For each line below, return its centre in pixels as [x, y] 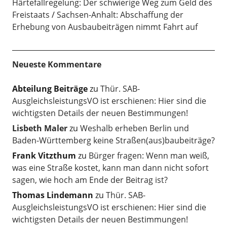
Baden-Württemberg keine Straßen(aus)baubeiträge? [113, 141]
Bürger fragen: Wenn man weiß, [149, 156]
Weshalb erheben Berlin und [134, 128]
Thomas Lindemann [52, 195]
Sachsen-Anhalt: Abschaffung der [120, 15]
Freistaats [31, 15]
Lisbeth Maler [40, 128]
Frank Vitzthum [44, 156]
